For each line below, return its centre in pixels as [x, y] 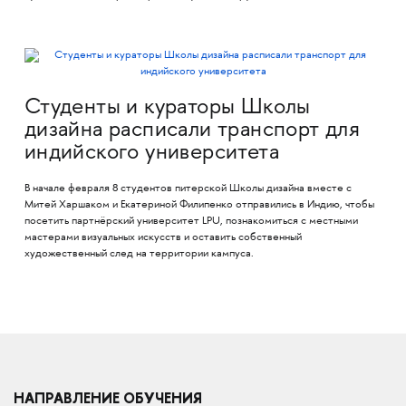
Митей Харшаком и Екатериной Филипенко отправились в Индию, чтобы [199, 206]
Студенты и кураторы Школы [167, 109]
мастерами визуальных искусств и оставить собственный [163, 238]
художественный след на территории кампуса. [140, 255]
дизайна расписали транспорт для [192, 131]
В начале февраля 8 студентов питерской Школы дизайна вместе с [188, 189]
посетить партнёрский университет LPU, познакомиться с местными [191, 222]
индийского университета [152, 154]
